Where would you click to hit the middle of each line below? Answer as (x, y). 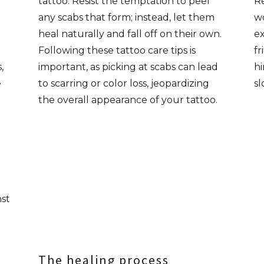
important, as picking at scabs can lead (128, 67)
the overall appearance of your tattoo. (128, 100)
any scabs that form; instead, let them (127, 17)
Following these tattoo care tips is (117, 50)
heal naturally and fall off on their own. (130, 34)
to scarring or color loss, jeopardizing (124, 83)
